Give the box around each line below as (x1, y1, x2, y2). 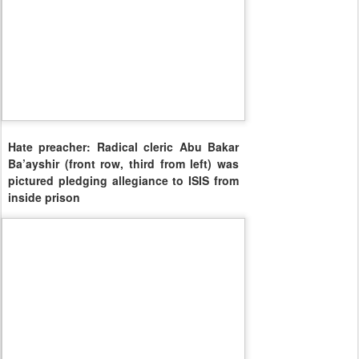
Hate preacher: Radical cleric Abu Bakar (8, 138, 239, 155)
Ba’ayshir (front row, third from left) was (8, 155, 239, 171)
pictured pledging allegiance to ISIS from (8, 171, 239, 188)
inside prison (8, 188, 80, 205)
